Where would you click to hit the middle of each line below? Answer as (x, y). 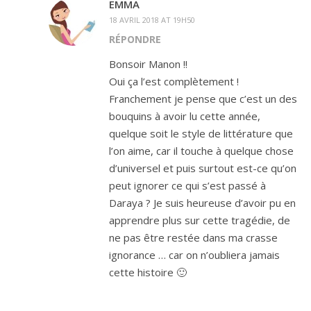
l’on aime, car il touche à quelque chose (201, 150)
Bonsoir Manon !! (148, 64)
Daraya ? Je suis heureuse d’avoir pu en (202, 202)
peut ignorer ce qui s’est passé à (187, 185)
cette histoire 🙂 (148, 272)
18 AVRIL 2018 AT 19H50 (152, 19)
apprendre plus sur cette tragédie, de (200, 220)
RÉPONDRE (135, 39)
